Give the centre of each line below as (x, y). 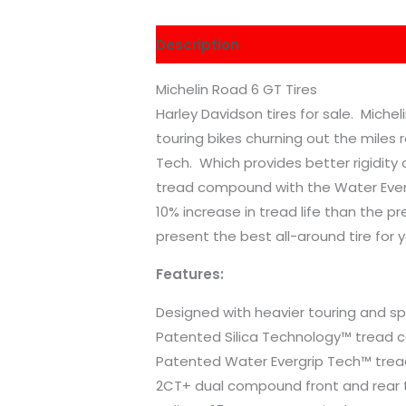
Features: (190, 275)
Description (198, 44)
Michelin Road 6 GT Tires (237, 90)
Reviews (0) (300, 44)
